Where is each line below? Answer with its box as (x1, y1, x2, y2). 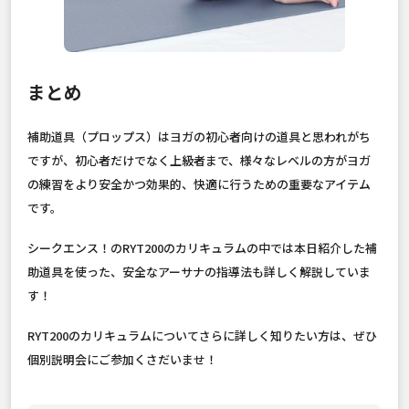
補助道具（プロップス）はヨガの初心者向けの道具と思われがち (27, 127, 371, 145)
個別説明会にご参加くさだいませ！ (27, 350, 217, 368)
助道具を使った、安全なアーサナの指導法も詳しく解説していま (27, 262, 371, 280)
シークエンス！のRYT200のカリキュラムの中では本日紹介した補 (27, 238, 377, 257)
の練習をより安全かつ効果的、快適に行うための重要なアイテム (27, 174, 371, 193)
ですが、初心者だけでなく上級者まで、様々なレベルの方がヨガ (27, 151, 371, 169)
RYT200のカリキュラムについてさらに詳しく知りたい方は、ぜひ (27, 326, 377, 344)
